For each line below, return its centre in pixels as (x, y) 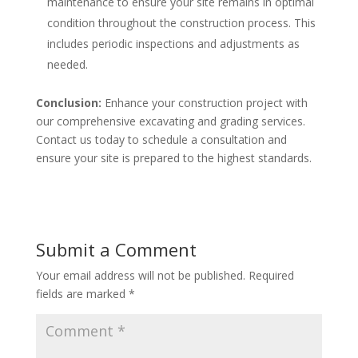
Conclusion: (68, 102)
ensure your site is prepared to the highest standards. (173, 157)
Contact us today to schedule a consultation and (161, 139)
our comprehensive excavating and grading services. (170, 121)
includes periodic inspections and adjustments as (173, 43)
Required (271, 275)
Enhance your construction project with (204, 102)
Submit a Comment (116, 249)
